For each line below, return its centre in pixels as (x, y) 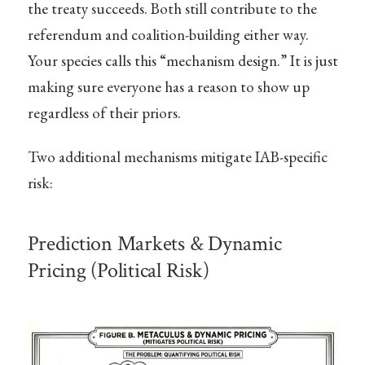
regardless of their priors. (104, 113)
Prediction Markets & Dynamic (154, 244)
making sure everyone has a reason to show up (168, 87)
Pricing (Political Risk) (118, 271)
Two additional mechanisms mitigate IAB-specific (177, 156)
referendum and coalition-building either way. (168, 35)
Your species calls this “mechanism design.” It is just (182, 61)
